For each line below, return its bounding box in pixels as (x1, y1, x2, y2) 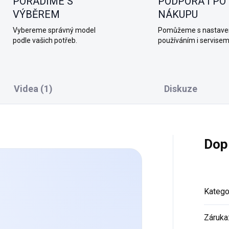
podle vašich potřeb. (12, 36, 77, 44)
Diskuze (164, 83, 197, 94)
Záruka (203, 213, 228, 222)
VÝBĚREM (12, 8, 60, 20)
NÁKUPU (158, 8, 198, 20)
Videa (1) (14, 83, 53, 94)
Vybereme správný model (12, 26, 96, 34)
